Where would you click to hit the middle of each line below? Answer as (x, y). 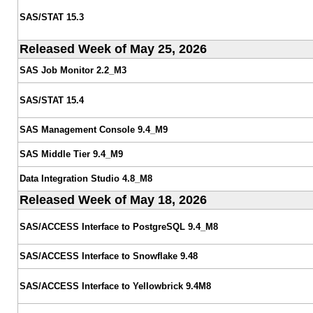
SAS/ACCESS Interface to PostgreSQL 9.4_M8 (118, 226)
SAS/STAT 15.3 (51, 17)
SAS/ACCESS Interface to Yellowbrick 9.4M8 (115, 286)
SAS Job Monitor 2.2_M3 (73, 70)
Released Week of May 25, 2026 (113, 49)
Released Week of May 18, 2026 (113, 199)
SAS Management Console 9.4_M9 (93, 129)
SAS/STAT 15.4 (51, 100)
